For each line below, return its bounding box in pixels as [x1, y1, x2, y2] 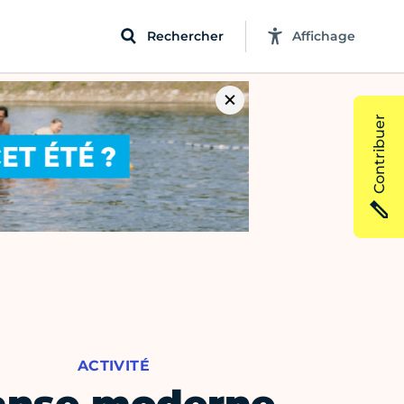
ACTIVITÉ [77, 357, 150, 375]
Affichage [292, 27, 355, 44]
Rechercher [147, 27, 224, 44]
